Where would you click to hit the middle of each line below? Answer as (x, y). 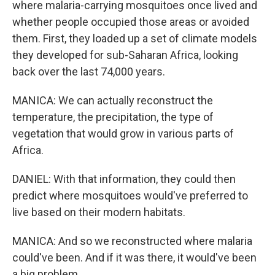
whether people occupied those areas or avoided (131, 22)
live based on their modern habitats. (99, 212)
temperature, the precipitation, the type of (113, 117)
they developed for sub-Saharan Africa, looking (125, 55)
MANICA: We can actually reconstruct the (113, 100)
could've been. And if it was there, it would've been (134, 258)
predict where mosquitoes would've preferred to (130, 196)
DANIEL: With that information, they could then (124, 179)
